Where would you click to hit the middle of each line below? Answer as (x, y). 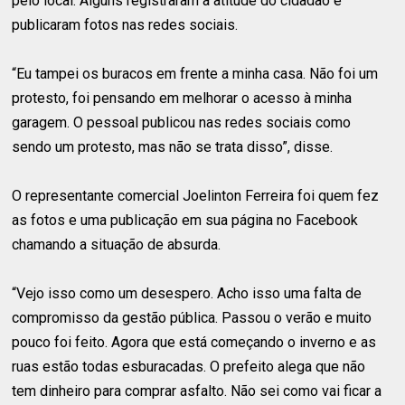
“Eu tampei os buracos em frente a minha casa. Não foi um (195, 73)
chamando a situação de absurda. (117, 244)
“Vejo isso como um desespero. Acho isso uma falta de (187, 293)
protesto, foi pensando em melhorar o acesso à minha (182, 98)
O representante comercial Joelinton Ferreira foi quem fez (196, 195)
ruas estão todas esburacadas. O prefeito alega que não (189, 366)
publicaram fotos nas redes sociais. (125, 24)
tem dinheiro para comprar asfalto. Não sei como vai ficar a (197, 391)
